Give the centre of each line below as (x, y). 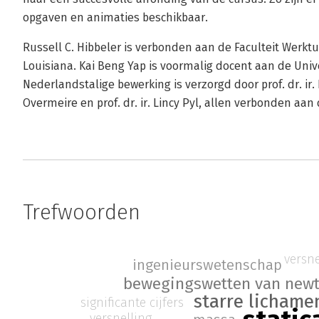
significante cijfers (132, 303)
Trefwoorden (82, 212)
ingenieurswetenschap (207, 266)
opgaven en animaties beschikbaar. (115, 17)
